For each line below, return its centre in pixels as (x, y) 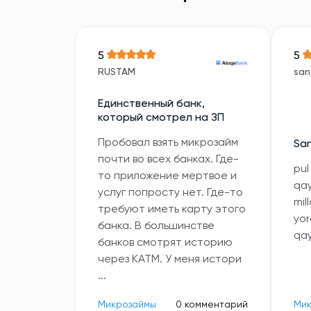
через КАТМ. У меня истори (170, 260)
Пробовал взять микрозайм (168, 143)
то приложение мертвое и (167, 176)
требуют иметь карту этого (172, 210)
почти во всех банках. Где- (168, 160)
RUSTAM (117, 72)
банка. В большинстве (156, 226)
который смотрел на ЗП (161, 118)
